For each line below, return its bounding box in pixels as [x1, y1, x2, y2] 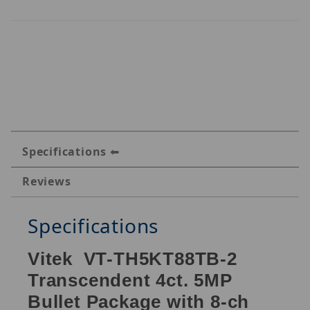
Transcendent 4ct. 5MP [28, 269, 232, 291]
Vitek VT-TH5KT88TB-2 [28, 248, 243, 269]
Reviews [22, 173, 71, 189]
